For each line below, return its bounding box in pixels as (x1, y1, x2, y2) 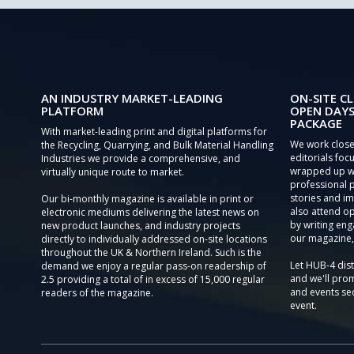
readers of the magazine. (41, 286, 153, 299)
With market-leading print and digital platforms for (41, 125, 267, 138)
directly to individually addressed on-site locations (41, 232, 267, 246)
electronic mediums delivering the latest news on (41, 205, 259, 219)
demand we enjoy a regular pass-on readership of (41, 259, 266, 273)
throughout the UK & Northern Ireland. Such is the (41, 246, 262, 259)
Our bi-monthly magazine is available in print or (41, 192, 254, 205)
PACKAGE (290, 115, 342, 131)
